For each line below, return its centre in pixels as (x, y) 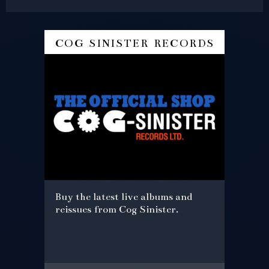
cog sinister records (134, 41)
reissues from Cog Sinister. (117, 209)
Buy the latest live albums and (124, 197)
